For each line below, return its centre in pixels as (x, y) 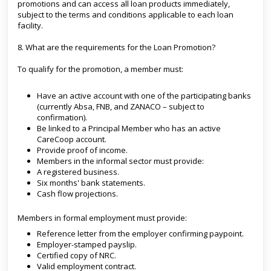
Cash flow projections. (77, 194)
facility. (30, 25)
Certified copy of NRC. (77, 255)
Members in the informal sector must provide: (120, 161)
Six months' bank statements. (91, 183)
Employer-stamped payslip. (87, 244)
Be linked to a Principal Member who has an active (129, 128)
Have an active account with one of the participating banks (144, 96)
